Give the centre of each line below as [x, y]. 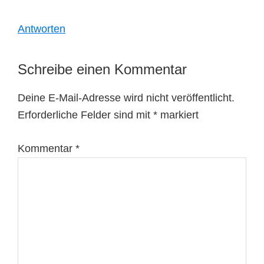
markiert [178, 115]
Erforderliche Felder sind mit [85, 115]
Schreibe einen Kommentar [102, 70]
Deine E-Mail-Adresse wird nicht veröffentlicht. [126, 98]
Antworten [42, 29]
